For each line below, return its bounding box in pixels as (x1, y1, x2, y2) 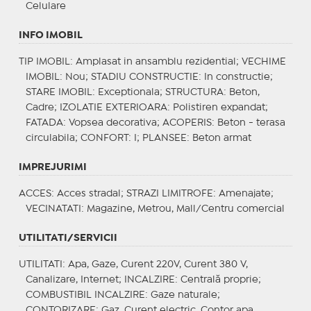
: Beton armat (186, 133, 251, 142)
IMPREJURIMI (18, 162, 87, 171)
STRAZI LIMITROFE (126, 189, 213, 198)
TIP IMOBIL (18, 57, 70, 66)
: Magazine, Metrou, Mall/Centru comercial (81, 204, 285, 213)
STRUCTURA (165, 87, 224, 96)
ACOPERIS (162, 118, 212, 127)
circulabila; (25, 133, 81, 142)
